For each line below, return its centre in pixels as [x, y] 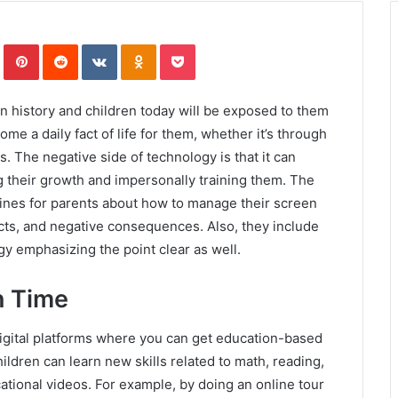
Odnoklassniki [194, 44]
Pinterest [64, 44]
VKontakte [145, 44]
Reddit [95, 44]
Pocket [214, 44]
